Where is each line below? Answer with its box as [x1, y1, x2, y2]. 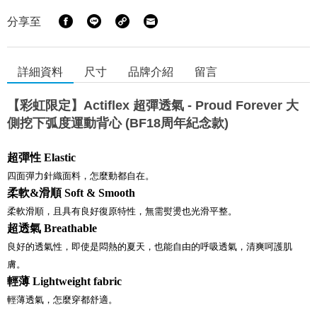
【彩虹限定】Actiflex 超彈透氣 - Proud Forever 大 [7, 98, 299, 113]
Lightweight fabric [33, 275, 122, 288]
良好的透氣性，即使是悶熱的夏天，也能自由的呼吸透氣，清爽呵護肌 [7, 241, 292, 253]
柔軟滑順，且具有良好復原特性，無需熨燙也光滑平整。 [7, 206, 237, 217]
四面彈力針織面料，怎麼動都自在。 [7, 171, 154, 182]
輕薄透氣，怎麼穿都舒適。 [7, 294, 117, 306]
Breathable [44, 222, 97, 235]
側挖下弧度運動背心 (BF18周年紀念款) [7, 116, 229, 131]
